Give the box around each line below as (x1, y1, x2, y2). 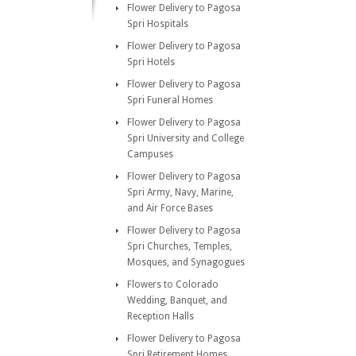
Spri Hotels (127, 56, 175, 68)
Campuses (127, 149, 173, 160)
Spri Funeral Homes (127, 95, 213, 106)
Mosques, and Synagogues (127, 257, 245, 268)
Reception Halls (127, 311, 194, 322)
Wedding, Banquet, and (127, 295, 227, 306)
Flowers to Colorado (127, 279, 219, 290)
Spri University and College (127, 133, 244, 144)
